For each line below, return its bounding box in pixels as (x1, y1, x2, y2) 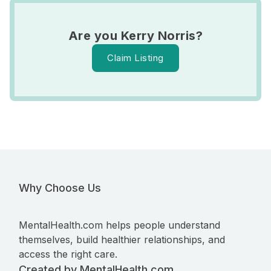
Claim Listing (107, 52, 164, 64)
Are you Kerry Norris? (68, 28, 203, 43)
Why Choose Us (19, 181, 101, 194)
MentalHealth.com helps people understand (19, 219, 220, 231)
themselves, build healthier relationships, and (19, 233, 225, 246)
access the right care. (19, 248, 117, 260)
